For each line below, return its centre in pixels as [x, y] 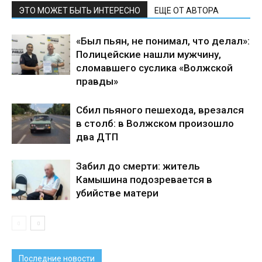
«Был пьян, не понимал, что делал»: [163, 41]
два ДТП [97, 137]
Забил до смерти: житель [138, 166]
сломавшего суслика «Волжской [154, 68]
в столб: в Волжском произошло [155, 123]
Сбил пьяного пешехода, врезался [160, 110]
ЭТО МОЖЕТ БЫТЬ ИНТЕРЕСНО [80, 11]
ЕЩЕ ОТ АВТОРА [187, 11]
